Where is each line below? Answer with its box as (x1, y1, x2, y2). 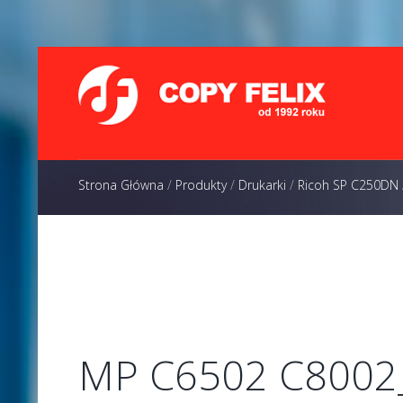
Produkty (175, 176, 227, 193)
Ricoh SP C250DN (298, 176, 399, 193)
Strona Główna (78, 176, 164, 193)
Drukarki (238, 176, 286, 193)
